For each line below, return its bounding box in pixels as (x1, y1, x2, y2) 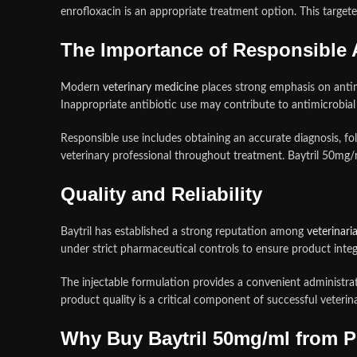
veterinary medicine (100, 82, 198, 93)
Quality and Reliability (61, 183, 262, 205)
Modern (61, 82, 100, 93)
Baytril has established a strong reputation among (61, 226, 307, 237)
